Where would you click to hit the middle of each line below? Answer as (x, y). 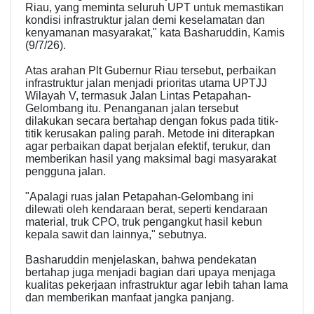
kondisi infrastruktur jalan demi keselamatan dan (145, 20)
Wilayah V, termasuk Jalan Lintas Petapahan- (138, 95)
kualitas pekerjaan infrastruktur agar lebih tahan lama (157, 285)
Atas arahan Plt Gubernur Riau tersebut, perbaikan (151, 70)
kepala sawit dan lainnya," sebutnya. (116, 234)
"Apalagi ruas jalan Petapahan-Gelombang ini (139, 196)
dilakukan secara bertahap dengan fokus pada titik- (152, 121)
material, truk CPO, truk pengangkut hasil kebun (144, 221)
